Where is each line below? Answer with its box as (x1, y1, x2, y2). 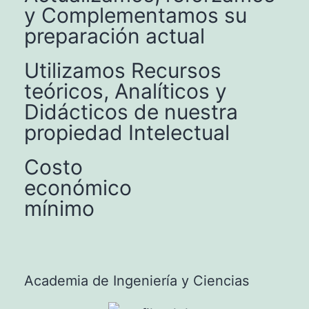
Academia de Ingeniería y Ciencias (24, 272, 249, 289)
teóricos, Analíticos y (24, 78, 227, 103)
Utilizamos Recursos (24, 57, 221, 83)
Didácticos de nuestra (24, 99, 238, 124)
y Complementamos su (24, 2, 247, 28)
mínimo (24, 195, 94, 221)
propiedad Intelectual (24, 119, 230, 145)
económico (24, 175, 132, 200)
